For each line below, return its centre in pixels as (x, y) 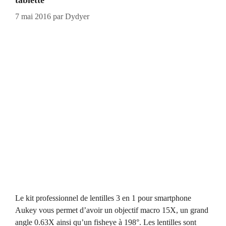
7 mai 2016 (33, 17)
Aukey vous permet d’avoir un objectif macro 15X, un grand (112, 210)
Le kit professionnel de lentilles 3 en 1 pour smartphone (103, 198)
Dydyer (77, 17)
